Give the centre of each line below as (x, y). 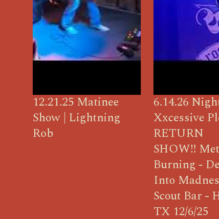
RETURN (179, 133)
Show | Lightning (77, 118)
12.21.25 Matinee (76, 102)
